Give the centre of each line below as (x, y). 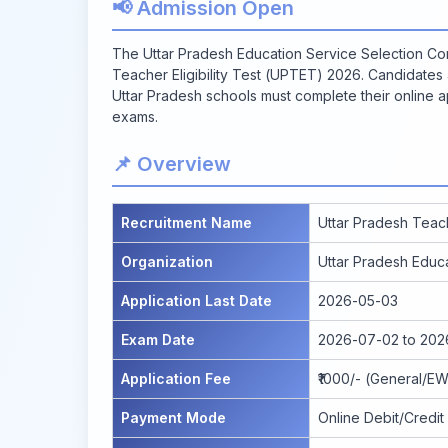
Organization (167, 261)
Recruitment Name (186, 222)
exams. (135, 116)
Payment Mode (173, 417)
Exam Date (158, 339)
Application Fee (176, 378)
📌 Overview (171, 163)
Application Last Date (196, 300)
